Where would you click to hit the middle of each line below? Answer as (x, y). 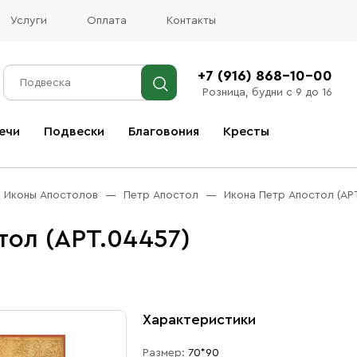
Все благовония (81, 155)
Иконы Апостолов (51, 195)
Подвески (74, 131)
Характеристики (199, 320)
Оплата (107, 21)
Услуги (29, 21)
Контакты (191, 21)
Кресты (246, 131)
